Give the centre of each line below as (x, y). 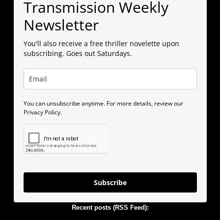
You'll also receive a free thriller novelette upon (101, 44)
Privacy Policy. (42, 112)
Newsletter (61, 25)
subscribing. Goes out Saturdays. (78, 54)
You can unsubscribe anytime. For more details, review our (103, 104)
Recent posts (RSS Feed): (110, 208)
